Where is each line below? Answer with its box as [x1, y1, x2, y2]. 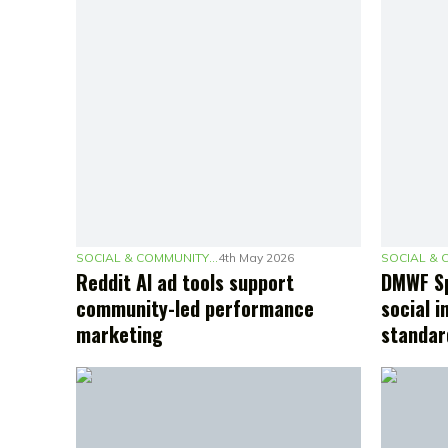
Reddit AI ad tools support [76, 266, 295, 297]
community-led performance [76, 292, 315, 323]
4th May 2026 [218, 249, 295, 265]
